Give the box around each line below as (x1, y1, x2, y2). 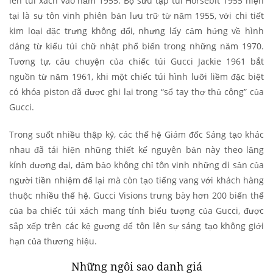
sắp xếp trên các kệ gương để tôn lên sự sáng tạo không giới (9, 219, 264, 232)
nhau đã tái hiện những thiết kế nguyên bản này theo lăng (9, 143, 264, 155)
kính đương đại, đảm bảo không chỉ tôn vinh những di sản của (9, 158, 264, 171)
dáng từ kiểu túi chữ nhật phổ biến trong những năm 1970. (9, 40, 264, 52)
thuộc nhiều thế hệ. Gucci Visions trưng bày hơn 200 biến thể (9, 189, 264, 201)
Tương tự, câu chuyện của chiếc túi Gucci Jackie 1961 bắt (9, 55, 264, 67)
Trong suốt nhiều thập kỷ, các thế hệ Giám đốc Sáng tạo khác (9, 128, 264, 140)
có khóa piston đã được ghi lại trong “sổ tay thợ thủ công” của (9, 85, 264, 97)
